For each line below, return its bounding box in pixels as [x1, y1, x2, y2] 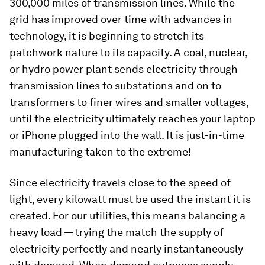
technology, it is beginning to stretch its [9, 30, 204, 43]
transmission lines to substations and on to [9, 79, 221, 92]
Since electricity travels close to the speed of [9, 176, 231, 189]
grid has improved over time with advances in [9, 13, 232, 26]
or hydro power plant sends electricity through [9, 63, 238, 76]
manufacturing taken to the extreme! [9, 146, 191, 159]
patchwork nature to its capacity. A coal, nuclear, [9, 46, 247, 59]
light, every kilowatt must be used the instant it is [9, 193, 251, 206]
